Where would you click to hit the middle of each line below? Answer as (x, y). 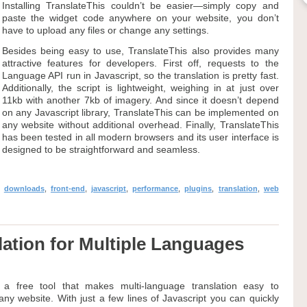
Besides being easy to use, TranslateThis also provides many (140, 51)
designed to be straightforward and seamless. (101, 149)
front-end (67, 188)
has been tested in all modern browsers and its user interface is (140, 137)
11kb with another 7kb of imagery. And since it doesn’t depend (140, 100)
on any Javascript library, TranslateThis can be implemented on (140, 112)
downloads (24, 188)
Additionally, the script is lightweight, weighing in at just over (140, 88)
